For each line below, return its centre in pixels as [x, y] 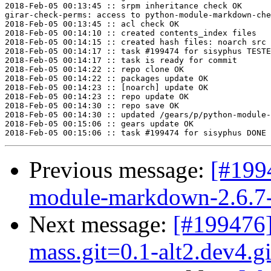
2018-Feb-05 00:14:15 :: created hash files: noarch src [135, 42]
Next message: [101, 224]
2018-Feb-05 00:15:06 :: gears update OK [99, 124]
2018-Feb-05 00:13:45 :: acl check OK [92, 24]
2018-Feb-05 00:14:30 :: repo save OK [92, 106]
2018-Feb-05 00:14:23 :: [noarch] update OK [106, 88]
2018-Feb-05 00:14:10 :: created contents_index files [131, 33]
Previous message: [120, 170]
